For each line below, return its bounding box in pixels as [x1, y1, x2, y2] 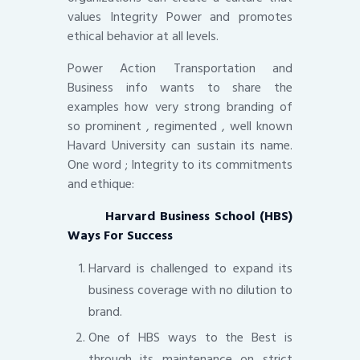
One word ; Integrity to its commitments [67, 153, 292, 175]
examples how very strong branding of [67, 96, 292, 117]
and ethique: [67, 173, 134, 194]
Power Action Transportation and [67, 57, 292, 79]
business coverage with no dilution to [88, 279, 292, 301]
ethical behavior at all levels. [67, 25, 219, 47]
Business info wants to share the [67, 76, 292, 98]
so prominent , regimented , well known [67, 115, 292, 137]
